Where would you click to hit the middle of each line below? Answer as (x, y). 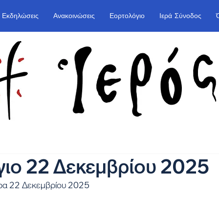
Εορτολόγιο (127, 16)
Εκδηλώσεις (20, 16)
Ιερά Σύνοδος (180, 16)
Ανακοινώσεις (74, 16)
